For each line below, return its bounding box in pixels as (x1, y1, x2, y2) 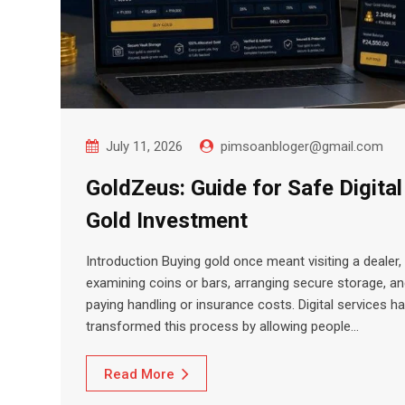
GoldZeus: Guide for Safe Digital (86, 175, 402, 202)
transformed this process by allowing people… (86, 318, 359, 335)
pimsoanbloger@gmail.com (221, 138, 383, 155)
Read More (104, 366, 174, 383)
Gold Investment (86, 208, 248, 234)
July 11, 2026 (106, 138, 183, 155)
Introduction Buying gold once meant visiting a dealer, (86, 253, 401, 270)
